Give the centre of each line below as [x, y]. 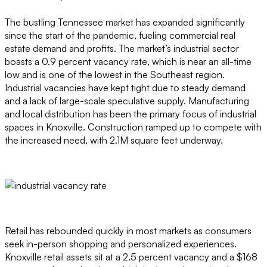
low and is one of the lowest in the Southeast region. [115, 74]
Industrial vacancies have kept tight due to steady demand [125, 87]
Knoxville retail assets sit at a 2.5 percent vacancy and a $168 [131, 257]
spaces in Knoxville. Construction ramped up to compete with [133, 127]
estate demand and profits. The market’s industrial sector [122, 48]
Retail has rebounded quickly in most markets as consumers [128, 230]
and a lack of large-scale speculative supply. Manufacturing [127, 100]
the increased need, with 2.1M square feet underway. [114, 140]
